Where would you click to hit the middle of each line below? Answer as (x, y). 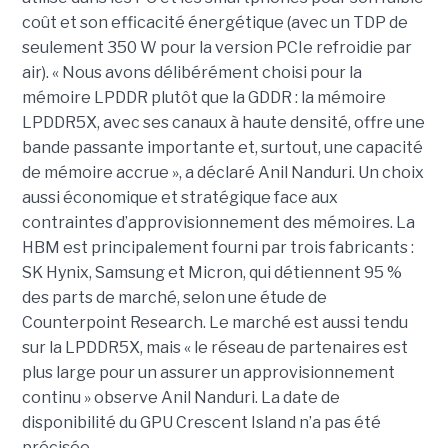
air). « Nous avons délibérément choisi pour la (191, 73)
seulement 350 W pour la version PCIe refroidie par (216, 48)
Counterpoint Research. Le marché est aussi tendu (214, 323)
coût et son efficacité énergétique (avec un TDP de (214, 23)
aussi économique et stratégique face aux (179, 198)
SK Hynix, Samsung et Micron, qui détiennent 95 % (211, 273)
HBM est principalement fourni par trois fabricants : (217, 248)
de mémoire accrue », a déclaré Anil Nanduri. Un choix (222, 173)
